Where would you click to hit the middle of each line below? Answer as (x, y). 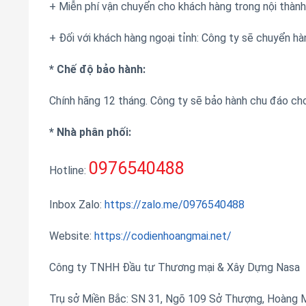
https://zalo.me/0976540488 (175, 205)
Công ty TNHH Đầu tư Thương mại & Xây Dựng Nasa (175, 267)
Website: (72, 236)
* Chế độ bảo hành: (97, 69)
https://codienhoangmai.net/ (163, 236)
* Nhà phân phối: (90, 132)
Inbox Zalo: (77, 205)
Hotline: (69, 171)
